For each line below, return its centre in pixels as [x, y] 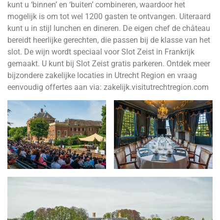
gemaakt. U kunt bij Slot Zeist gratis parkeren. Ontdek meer [109, 63]
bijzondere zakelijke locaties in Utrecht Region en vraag [102, 75]
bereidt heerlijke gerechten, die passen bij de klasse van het [109, 40]
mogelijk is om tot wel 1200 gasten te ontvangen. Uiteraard [109, 16]
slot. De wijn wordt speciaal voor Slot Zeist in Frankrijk [101, 52]
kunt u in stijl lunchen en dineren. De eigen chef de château [109, 28]
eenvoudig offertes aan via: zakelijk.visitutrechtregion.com [108, 87]
